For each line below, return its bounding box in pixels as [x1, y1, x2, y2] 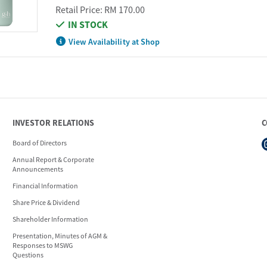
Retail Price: [55, 3, 104, 15]
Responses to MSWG [13, 240, 73, 250]
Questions [13, 250, 44, 259]
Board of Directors [13, 138, 67, 147]
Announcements [13, 164, 63, 173]
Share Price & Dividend [13, 197, 80, 207]
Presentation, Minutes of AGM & [13, 231, 107, 240]
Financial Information [13, 181, 78, 190]
